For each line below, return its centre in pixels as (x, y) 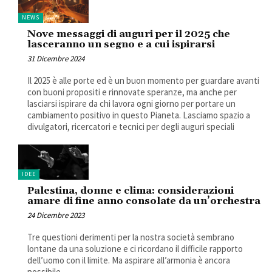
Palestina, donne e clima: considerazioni (131, 191)
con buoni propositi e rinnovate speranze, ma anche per (132, 92)
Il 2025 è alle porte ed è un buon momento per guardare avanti (143, 81)
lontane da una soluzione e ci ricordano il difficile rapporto (135, 249)
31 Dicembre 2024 (56, 59)
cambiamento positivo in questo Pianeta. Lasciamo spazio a (139, 115)
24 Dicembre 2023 (56, 216)
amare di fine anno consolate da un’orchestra (144, 201)
